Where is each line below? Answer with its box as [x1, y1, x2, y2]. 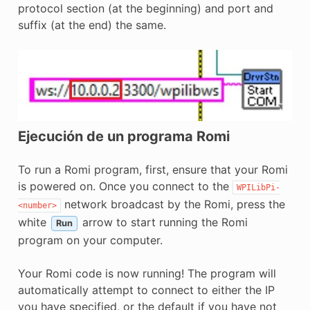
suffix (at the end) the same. [17, 18, 166, 33]
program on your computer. [17, 233, 163, 248]
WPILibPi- [236, 183, 280, 193]
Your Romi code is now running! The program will [17, 266, 276, 281]
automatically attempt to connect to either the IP [17, 283, 275, 298]
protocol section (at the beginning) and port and [17, 1, 273, 16]
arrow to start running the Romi [78, 215, 248, 230]
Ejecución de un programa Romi [17, 128, 230, 145]
